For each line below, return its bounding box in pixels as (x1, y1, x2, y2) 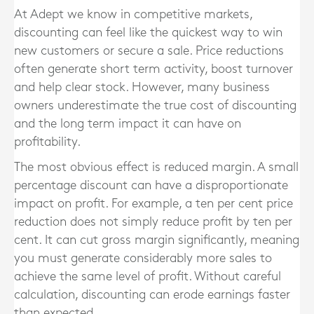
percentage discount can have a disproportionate (14, 179, 288, 191)
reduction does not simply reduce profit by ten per (14, 216, 292, 228)
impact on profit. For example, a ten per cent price (14, 198, 293, 210)
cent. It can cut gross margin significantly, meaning (14, 234, 299, 246)
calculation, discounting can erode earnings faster (14, 289, 290, 301)
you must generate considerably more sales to (14, 252, 272, 264)
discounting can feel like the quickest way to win (14, 27, 282, 39)
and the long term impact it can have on (14, 118, 241, 130)
